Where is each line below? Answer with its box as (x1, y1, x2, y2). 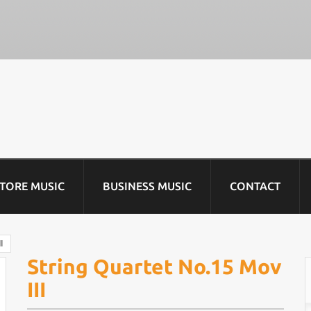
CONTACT (230, 180, 280, 192)
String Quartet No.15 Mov (26, 255, 282, 278)
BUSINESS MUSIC (103, 180, 192, 192)
